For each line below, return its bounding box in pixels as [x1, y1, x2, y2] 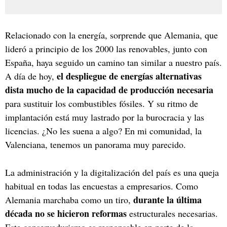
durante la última [133, 193, 202, 206]
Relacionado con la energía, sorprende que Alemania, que [5, 28, 218, 41]
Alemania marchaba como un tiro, [5, 193, 133, 206]
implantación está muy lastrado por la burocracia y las [5, 110, 204, 123]
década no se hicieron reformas [5, 206, 127, 220]
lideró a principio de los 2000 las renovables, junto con [5, 42, 207, 55]
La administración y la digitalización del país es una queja [5, 166, 219, 178]
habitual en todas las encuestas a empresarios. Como [5, 179, 198, 192]
